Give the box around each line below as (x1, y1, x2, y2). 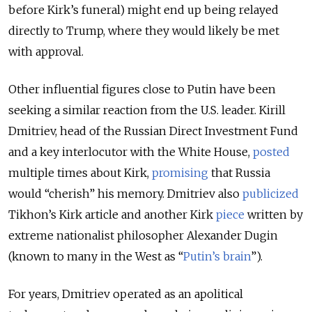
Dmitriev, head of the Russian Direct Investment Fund (8, 124, 298, 139)
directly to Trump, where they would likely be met (8, 24, 279, 38)
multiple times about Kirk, (8, 166, 152, 180)
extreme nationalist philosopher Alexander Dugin (8, 228, 278, 243)
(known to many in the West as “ (8, 249, 183, 264)
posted (253, 145, 290, 159)
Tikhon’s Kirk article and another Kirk (8, 208, 213, 222)
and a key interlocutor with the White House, (8, 145, 253, 159)
